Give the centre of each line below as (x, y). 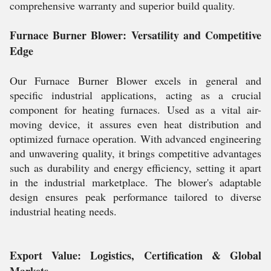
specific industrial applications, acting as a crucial (135, 95)
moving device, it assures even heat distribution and (135, 124)
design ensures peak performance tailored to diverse (135, 197)
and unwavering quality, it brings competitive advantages (135, 153)
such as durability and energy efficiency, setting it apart (135, 168)
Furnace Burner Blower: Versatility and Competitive (135, 35)
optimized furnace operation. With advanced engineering (135, 139)
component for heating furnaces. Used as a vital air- (135, 109)
